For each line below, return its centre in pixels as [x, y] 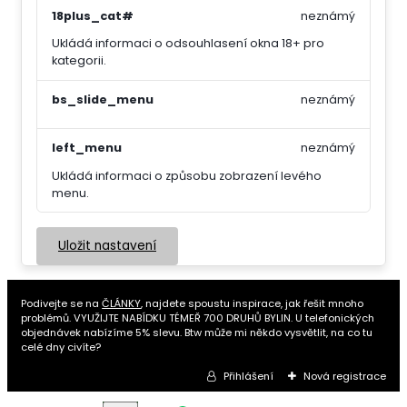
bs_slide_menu [103, 99]
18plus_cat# [93, 16]
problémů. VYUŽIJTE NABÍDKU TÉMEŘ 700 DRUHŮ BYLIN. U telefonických [198, 318]
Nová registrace [344, 376]
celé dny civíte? [63, 347]
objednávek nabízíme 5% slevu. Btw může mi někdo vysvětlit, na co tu [197, 332]
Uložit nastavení [107, 245]
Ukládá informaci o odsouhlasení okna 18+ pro [188, 44]
